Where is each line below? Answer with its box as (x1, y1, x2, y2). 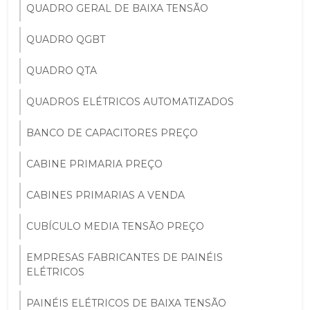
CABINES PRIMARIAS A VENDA (26, 188, 185, 201)
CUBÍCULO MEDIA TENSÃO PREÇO (26, 219, 204, 232)
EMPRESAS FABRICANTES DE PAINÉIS (26, 250, 223, 264)
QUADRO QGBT (26, 33, 105, 46)
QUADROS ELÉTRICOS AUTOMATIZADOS (26, 95, 234, 108)
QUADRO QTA (26, 64, 97, 77)
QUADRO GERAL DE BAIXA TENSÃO (26, 1, 208, 15)
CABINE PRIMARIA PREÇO (26, 157, 163, 170)
